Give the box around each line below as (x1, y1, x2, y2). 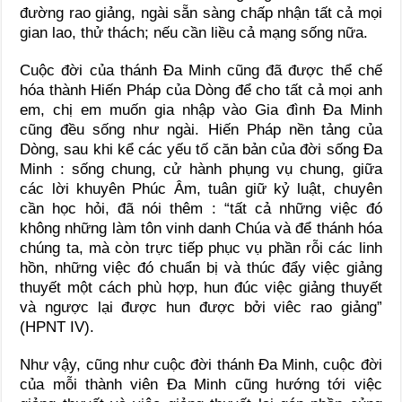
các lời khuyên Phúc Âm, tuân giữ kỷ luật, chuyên (20, 179, 382, 197)
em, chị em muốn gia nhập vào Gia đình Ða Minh (20, 100, 382, 118)
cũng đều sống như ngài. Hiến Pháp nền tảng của (20, 120, 382, 138)
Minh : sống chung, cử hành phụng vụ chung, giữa (20, 160, 382, 178)
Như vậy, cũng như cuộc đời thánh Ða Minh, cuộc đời (20, 355, 382, 373)
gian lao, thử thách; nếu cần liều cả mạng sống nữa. (20, 23, 369, 41)
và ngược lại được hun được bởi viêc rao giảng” (20, 298, 382, 316)
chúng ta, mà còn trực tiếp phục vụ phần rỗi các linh (20, 239, 382, 257)
